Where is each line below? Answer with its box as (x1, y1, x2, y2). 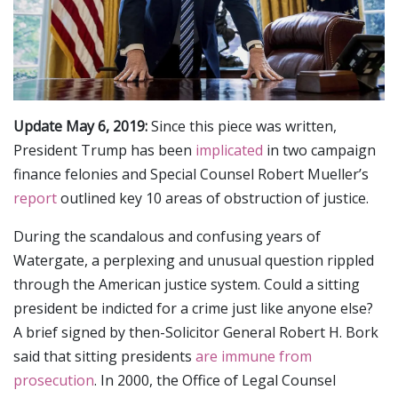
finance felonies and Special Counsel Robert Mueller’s (13, 163, 369, 184)
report (13, 187, 57, 208)
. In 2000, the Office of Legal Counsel (94, 370, 336, 390)
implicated (195, 139, 263, 160)
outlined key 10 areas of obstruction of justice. (57, 187, 369, 208)
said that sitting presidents (13, 346, 195, 366)
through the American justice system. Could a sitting (13, 274, 360, 294)
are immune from (195, 346, 312, 366)
